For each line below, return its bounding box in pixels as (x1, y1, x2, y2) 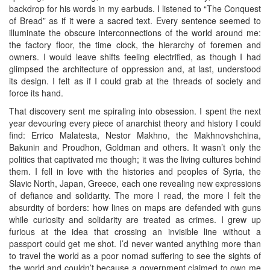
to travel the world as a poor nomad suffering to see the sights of (9, 249, 261, 262)
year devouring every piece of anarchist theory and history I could (9, 116, 261, 129)
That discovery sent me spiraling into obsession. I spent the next (9, 104, 261, 117)
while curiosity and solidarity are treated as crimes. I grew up (9, 213, 261, 225)
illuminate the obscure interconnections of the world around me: (9, 26, 261, 39)
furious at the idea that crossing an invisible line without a (9, 225, 261, 237)
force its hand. (9, 86, 63, 99)
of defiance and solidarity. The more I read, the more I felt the (9, 189, 261, 201)
